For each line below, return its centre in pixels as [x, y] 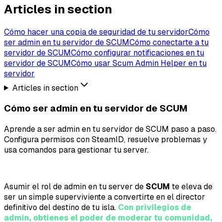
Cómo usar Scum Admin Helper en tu [139, 63]
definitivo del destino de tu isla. [61, 208]
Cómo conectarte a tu [169, 42]
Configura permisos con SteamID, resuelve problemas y [106, 140]
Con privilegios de [155, 208]
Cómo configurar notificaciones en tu [138, 53]
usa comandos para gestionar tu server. [76, 150]
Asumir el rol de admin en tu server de [75, 187]
